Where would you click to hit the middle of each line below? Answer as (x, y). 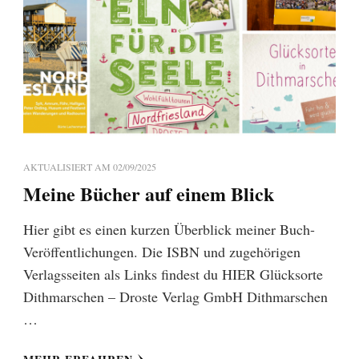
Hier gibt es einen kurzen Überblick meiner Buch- (169, 230)
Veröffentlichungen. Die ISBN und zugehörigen (162, 252)
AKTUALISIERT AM (68, 167)
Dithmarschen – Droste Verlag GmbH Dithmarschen (175, 297)
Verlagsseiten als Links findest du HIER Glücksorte (173, 274)
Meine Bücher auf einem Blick (149, 194)
